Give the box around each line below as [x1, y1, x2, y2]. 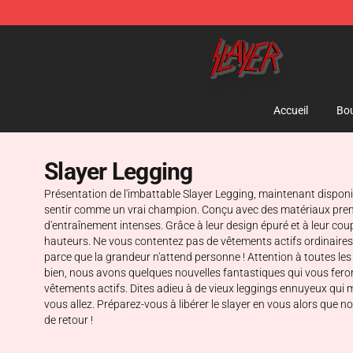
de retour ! [44, 314, 93, 326]
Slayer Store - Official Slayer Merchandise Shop [50, 29, 310, 44]
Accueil [273, 104, 308, 117]
